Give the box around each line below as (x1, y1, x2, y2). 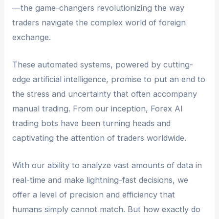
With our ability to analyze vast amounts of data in (12, 160, 202, 170)
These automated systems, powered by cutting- (12, 59, 194, 69)
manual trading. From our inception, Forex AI (12, 103, 183, 113)
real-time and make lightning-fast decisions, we (12, 175, 189, 185)
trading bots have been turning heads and (12, 118, 171, 128)
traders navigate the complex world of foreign (12, 17, 186, 27)
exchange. (12, 32, 51, 42)
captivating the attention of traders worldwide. (12, 132, 187, 143)
